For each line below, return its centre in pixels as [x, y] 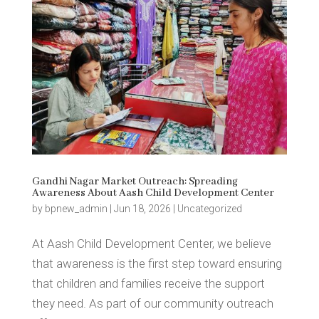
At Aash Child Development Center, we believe [151, 244]
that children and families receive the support [148, 284]
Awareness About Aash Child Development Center [153, 193]
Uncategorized [209, 209]
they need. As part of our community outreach [152, 304]
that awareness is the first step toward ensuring [157, 264]
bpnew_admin [76, 209]
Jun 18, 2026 [142, 209]
